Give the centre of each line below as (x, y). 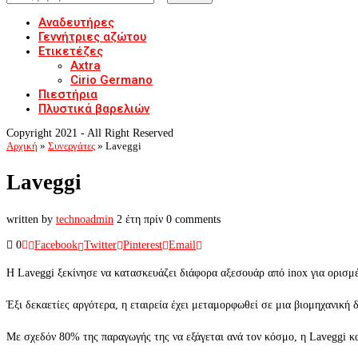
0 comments (193, 219)
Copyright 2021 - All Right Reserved (90, 133)
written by (31, 219)
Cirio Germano (111, 80)
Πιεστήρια (68, 94)
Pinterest (143, 245)
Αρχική (22, 146)
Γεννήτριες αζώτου (92, 37)
